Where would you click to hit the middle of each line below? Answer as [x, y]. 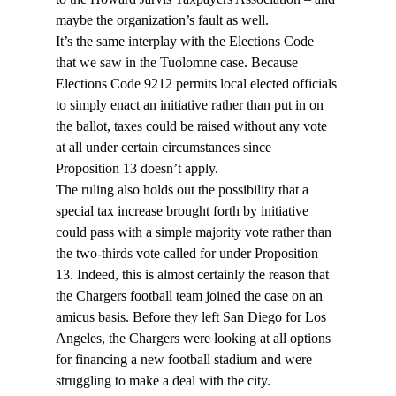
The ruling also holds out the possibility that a [183, 190]
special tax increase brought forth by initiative [183, 211]
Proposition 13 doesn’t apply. [137, 169]
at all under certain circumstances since [165, 148]
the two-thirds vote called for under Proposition [188, 254]
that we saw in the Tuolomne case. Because [178, 63]
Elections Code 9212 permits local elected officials [198, 84]
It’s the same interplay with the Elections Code [186, 42]
